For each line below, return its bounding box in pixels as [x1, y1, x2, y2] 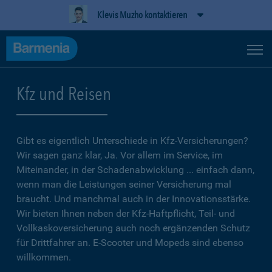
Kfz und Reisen [16, 83, 111, 104]
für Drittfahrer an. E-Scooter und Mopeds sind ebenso [16, 237, 243, 248]
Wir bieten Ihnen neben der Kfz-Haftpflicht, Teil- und [16, 208, 235, 219]
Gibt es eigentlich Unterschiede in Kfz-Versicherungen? [16, 135, 248, 146]
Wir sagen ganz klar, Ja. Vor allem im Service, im [16, 149, 223, 161]
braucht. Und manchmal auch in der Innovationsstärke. [16, 193, 251, 205]
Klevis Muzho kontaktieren [97, 9, 188, 21]
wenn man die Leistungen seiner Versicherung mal [16, 178, 231, 190]
